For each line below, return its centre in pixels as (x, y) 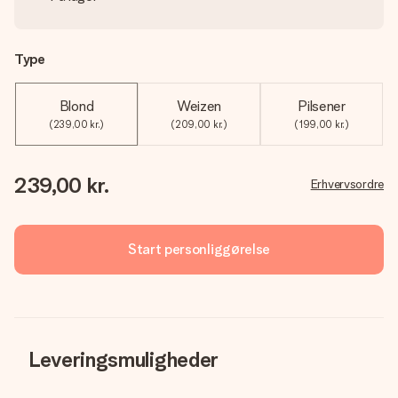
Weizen (199, 106)
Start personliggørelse (199, 249)
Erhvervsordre (347, 184)
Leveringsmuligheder (123, 359)
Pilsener (322, 106)
